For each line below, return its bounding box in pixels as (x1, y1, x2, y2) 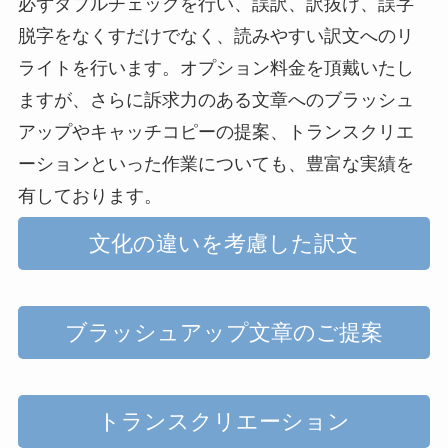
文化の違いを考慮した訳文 (89, 231, 359, 257)
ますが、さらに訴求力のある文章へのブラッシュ (17, 89, 414, 110)
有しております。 (17, 185, 162, 206)
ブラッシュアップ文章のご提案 (64, 320, 383, 346)
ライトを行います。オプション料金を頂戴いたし (17, 57, 414, 78)
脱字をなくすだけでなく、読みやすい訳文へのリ (17, 25, 414, 46)
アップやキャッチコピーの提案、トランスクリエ (17, 121, 414, 142)
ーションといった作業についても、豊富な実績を (17, 153, 414, 174)
